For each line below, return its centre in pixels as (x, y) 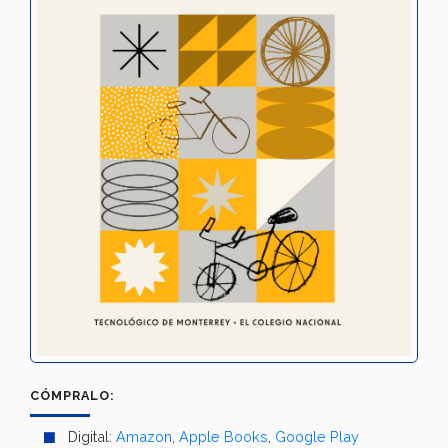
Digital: (92, 436)
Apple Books (223, 436)
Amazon (144, 436)
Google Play (317, 436)
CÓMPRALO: (72, 395)
